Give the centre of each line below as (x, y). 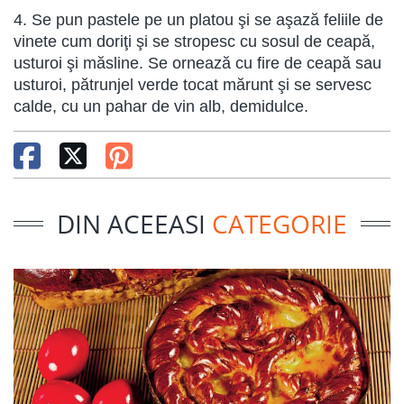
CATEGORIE (280, 224)
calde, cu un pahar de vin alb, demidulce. (161, 106)
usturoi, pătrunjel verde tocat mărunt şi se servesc (193, 85)
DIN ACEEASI (134, 224)
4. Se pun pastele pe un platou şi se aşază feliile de (198, 20)
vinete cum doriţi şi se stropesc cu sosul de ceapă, (194, 41)
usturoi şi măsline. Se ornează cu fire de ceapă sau (197, 63)
